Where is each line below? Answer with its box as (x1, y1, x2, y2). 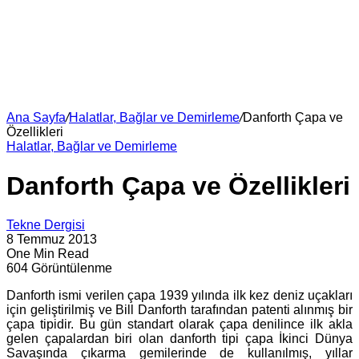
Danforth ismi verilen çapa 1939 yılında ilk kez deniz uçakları (6, 288, 353, 303)
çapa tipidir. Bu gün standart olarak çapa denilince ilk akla (6, 317, 353, 332)
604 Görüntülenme (6, 261, 112, 276)
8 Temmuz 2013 (6, 232, 97, 247)
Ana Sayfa (6, 111, 66, 125)
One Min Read (6, 247, 89, 261)
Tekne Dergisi (6, 218, 85, 232)
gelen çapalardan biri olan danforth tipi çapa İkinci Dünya (6, 332, 353, 346)
